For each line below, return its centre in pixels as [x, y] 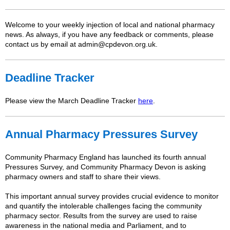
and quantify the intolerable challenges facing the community [103, 206]
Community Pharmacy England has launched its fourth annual [106, 157]
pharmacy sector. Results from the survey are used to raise [101, 216]
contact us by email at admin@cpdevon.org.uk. [81, 44]
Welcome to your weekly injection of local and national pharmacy [110, 25]
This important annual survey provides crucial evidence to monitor [112, 196]
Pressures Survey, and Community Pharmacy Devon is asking [106, 167]
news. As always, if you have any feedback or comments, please [109, 34]
